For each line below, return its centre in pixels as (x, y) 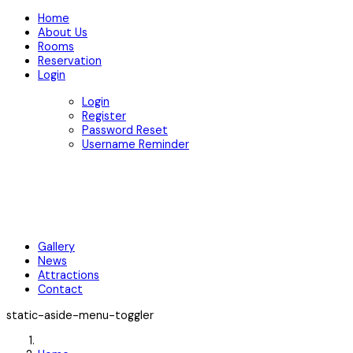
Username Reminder (136, 145)
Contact (60, 290)
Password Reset (125, 130)
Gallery (56, 247)
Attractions (69, 275)
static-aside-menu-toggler (80, 315)
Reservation (70, 61)
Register (104, 116)
